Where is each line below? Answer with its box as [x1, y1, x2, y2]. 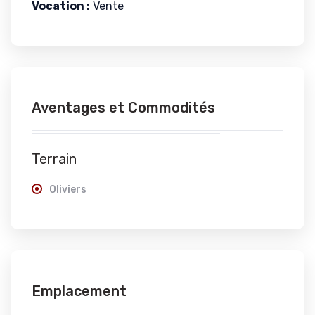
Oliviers [49, 184, 86, 195]
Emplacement [32, 283, 127, 300]
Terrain [32, 150, 77, 167]
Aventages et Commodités [32, 99, 215, 116]
